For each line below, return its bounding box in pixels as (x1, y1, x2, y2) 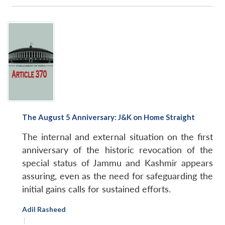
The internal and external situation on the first (22, 131, 213, 142)
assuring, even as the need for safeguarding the (22, 170, 213, 181)
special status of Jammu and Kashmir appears (22, 157, 213, 168)
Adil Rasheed (22, 204, 66, 213)
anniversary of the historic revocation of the (22, 144, 213, 155)
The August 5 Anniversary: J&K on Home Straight (22, 112, 195, 122)
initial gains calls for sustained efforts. (22, 183, 171, 194)
